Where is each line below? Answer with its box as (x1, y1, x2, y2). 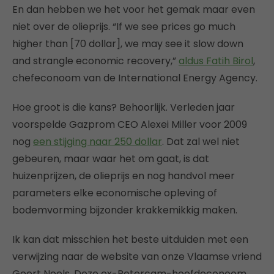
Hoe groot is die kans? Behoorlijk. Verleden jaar (12, 100, 235, 114)
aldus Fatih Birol (179, 53, 253, 68)
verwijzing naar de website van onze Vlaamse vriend (12, 249, 262, 264)
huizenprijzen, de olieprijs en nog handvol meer (12, 168, 235, 183)
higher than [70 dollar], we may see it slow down (12, 36, 243, 51)
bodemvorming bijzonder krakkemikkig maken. (12, 202, 237, 217)
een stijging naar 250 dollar (33, 134, 162, 149)
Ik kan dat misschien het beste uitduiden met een (12, 232, 248, 246)
